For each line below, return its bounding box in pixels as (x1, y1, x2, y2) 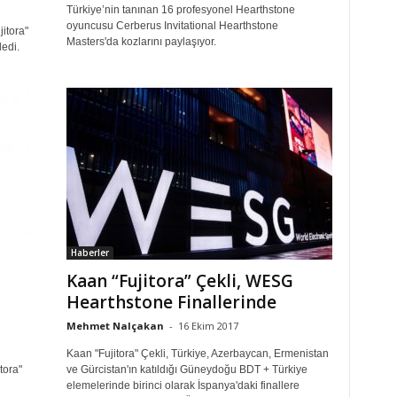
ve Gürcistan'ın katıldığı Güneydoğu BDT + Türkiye (66, 363, 307, 377)
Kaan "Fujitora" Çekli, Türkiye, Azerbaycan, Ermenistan (66, 347, 329, 361)
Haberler (70, 246, 109, 260)
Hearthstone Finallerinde (66, 291, 276, 315)
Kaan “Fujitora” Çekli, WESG (66, 269, 293, 293)
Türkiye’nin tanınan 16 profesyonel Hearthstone (66, 4, 295, 17)
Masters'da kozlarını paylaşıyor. (66, 35, 216, 49)
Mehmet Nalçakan (66, 319, 164, 333)
